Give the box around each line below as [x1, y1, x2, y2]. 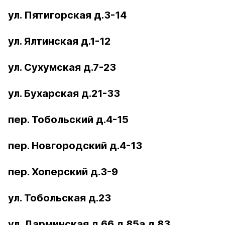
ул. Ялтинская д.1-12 [8, 35, 110, 47]
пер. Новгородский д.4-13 [8, 140, 142, 152]
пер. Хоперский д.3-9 [8, 166, 118, 178]
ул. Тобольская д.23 [8, 192, 111, 204]
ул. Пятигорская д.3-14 [8, 9, 127, 21]
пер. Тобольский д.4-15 [8, 114, 129, 126]
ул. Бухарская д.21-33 [8, 87, 120, 99]
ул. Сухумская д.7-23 [8, 61, 116, 73]
